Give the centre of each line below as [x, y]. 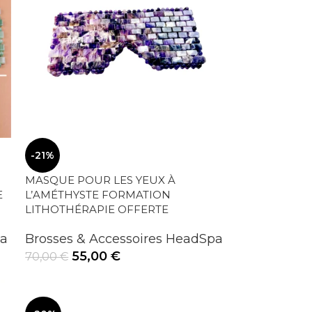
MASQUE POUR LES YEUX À [101, 180]
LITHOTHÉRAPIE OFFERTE [97, 209]
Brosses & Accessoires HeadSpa [124, 239]
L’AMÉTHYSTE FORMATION [98, 194]
